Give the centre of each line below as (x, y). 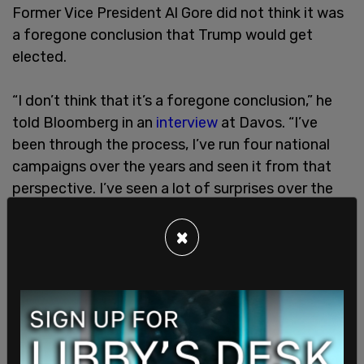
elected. (43, 56)
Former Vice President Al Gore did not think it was (178, 13)
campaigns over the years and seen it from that (172, 166)
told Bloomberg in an (84, 122)
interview (187, 122)
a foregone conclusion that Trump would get (162, 35)
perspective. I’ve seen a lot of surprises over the (173, 188)
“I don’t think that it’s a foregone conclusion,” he (172, 100)
